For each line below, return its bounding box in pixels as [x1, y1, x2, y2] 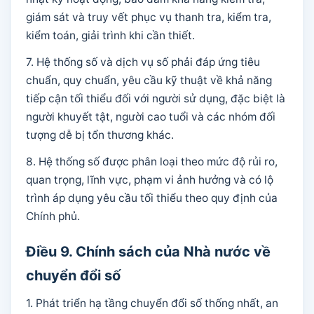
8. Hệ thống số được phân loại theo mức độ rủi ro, [26, 155, 278, 168]
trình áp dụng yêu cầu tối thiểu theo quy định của [26, 191, 278, 205]
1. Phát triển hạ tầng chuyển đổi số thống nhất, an [26, 296, 278, 310]
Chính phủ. [26, 210, 80, 223]
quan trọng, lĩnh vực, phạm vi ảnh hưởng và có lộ [26, 173, 273, 186]
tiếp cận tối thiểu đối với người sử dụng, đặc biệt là [26, 92, 285, 105]
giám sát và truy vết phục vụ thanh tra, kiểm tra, [26, 11, 271, 24]
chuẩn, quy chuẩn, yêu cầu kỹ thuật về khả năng [26, 74, 272, 87]
